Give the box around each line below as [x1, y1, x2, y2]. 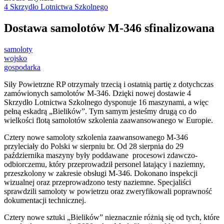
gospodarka [4, 63, 40, 72]
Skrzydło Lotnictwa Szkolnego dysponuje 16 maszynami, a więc [4, 98, 208, 107]
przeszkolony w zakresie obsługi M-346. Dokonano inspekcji [4, 169, 197, 178]
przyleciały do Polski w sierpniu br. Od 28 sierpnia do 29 [4, 142, 183, 151]
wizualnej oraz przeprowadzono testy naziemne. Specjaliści [4, 178, 191, 187]
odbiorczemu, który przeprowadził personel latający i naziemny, [4, 160, 205, 169]
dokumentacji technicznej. [4, 196, 86, 205]
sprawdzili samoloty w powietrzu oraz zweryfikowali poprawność [4, 187, 212, 196]
